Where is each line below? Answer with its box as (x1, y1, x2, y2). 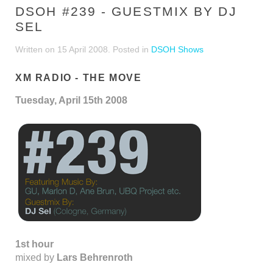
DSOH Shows (151, 44, 204, 54)
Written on (15, 44, 57, 54)
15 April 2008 (57, 44, 108, 54)
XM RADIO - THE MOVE (15, 73, 142, 83)
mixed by (15, 252, 54, 263)
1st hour (15, 239, 54, 249)
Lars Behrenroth (54, 252, 133, 263)
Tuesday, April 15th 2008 (15, 95, 127, 105)
